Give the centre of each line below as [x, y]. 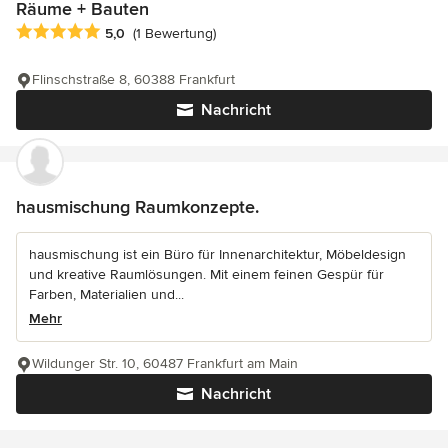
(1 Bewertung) [174, 34]
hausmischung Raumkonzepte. [137, 206]
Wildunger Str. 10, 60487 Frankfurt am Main [165, 363]
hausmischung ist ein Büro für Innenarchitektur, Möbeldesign [217, 254]
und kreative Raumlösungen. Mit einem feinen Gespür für [206, 274]
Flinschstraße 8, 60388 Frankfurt [133, 79]
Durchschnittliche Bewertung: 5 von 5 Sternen [176, 31]
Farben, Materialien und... [106, 294]
